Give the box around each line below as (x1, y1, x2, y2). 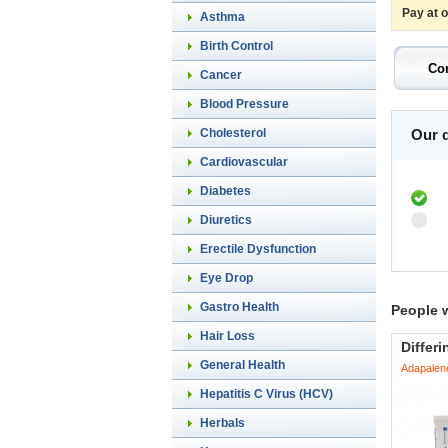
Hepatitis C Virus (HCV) (200, 387, 333, 401)
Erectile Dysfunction (200, 242, 316, 256)
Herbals (200, 416, 245, 430)
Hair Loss (200, 329, 255, 343)
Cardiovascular (200, 155, 288, 169)
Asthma (200, 10, 245, 24)
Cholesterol (200, 126, 266, 140)
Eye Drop (200, 271, 253, 285)
